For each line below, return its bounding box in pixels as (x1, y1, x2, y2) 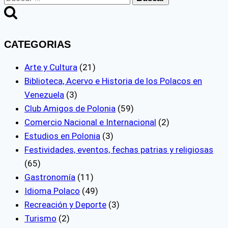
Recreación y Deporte (24, 199, 106, 210)
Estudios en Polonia (24, 130, 100, 141)
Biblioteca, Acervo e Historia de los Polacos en (24, 75, 202, 86)
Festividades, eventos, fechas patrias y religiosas (24, 144, 213, 155)
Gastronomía (24, 172, 75, 182)
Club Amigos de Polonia (24, 103, 116, 113)
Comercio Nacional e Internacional (24, 117, 156, 127)
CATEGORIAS (4, 38, 71, 50)
